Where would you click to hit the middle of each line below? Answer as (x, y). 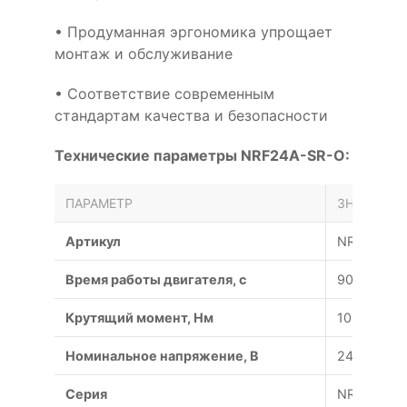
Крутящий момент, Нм (139, 317)
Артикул (93, 241)
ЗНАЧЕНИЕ (371, 203)
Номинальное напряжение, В (162, 355)
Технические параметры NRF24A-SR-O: (202, 155)
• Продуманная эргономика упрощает (194, 31)
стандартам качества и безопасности (191, 115)
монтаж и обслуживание (144, 53)
